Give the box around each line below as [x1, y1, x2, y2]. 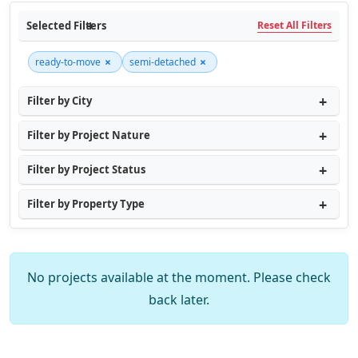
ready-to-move [35, 55, 101, 69]
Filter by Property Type [27, 197, 145, 211]
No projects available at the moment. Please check [27, 268, 331, 286]
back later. [149, 291, 209, 308]
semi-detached [129, 55, 196, 69]
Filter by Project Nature [27, 128, 150, 142]
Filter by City [27, 93, 92, 108]
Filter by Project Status [27, 162, 145, 177]
